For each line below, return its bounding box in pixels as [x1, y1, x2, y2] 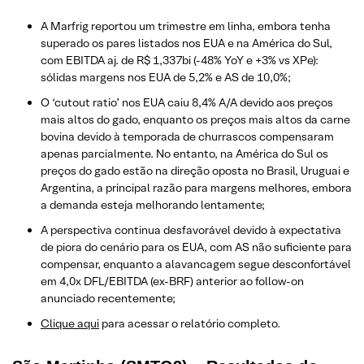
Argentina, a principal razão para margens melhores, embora [41, 180, 352, 195]
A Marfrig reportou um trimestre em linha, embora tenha [41, 18, 331, 33]
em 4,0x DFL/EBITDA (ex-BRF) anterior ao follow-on [41, 273, 304, 288]
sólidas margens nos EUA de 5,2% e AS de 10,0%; [41, 69, 291, 84]
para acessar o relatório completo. [99, 315, 280, 331]
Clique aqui [41, 315, 99, 331]
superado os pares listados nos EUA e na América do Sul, [41, 35, 332, 50]
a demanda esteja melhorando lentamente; [41, 197, 265, 212]
